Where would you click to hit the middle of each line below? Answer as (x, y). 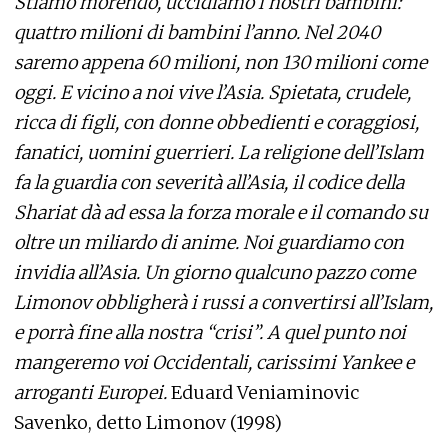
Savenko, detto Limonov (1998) (148, 422)
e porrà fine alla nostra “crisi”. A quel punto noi (210, 332)
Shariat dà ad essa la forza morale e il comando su (221, 212)
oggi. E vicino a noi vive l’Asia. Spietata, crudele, (212, 92)
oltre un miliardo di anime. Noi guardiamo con (209, 242)
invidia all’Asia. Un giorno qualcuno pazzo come (214, 272)
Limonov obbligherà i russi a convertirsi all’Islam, (223, 302)
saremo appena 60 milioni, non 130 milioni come (220, 62)
